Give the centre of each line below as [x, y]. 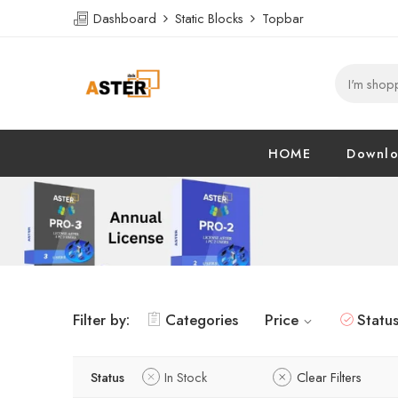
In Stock [186, 377]
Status [107, 377]
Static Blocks [209, 18]
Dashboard [127, 18]
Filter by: [101, 320]
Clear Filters [329, 377]
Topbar [279, 18]
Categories [202, 320]
